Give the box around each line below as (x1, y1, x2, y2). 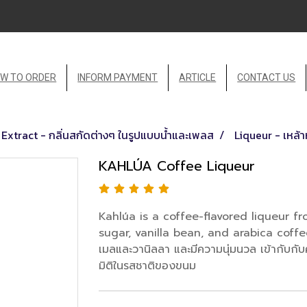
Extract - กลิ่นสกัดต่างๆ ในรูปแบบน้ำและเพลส (1, 126, 214, 143)
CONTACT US (237, 71, 296, 83)
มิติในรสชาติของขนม (99, 257, 196, 274)
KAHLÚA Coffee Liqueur (99, 155, 255, 176)
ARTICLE (179, 71, 217, 83)
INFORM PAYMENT (77, 71, 158, 83)
